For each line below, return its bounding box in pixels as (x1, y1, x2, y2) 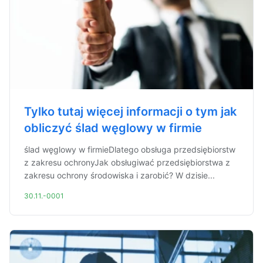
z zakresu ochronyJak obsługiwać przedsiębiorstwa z (24, 157, 230, 167)
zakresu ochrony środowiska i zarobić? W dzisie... (24, 170, 215, 180)
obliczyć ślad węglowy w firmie (24, 121, 202, 135)
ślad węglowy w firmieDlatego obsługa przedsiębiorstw (24, 144, 235, 154)
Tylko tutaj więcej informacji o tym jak (24, 104, 237, 119)
